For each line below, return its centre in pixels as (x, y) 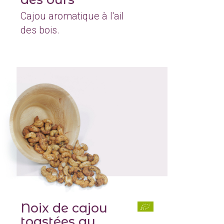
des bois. (40, 30)
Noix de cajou (64, 208)
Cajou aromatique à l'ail (72, 16)
